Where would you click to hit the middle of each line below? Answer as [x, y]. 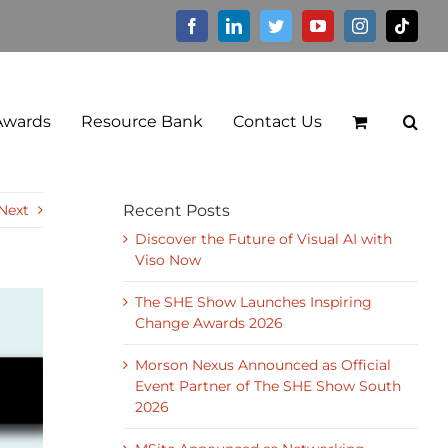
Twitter [305, 25]
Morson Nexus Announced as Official [262, 365]
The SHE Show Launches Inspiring [253, 302]
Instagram [398, 25]
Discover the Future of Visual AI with [263, 239]
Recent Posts [176, 210]
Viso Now [167, 260]
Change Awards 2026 [208, 323]
